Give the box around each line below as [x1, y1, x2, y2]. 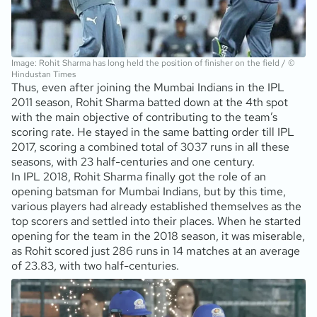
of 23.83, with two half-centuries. [11, 258, 179, 274]
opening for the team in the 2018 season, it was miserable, [11, 229, 305, 244]
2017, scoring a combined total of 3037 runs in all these [11, 139, 289, 155]
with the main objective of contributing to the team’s [11, 110, 277, 125]
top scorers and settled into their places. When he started [11, 214, 301, 229]
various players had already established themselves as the [11, 199, 301, 214]
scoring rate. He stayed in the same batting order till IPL [11, 125, 294, 140]
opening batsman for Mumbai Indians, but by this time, [11, 184, 286, 200]
